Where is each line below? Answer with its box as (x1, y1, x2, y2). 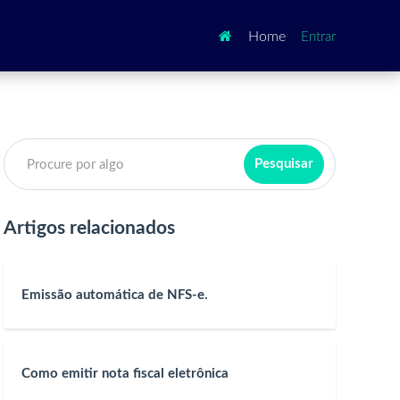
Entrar (301, 30, 336, 44)
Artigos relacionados (4, 219, 175, 237)
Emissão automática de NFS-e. (21, 287, 208, 302)
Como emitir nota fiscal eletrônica (21, 366, 229, 380)
